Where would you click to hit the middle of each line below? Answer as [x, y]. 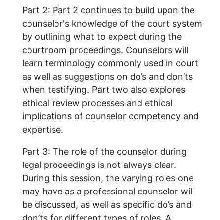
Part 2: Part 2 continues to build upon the [108, 10]
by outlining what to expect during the [102, 36]
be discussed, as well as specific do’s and [107, 204]
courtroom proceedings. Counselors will [105, 50]
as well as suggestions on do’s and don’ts [107, 76]
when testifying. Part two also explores [104, 89]
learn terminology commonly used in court [110, 63]
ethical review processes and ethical [97, 103]
